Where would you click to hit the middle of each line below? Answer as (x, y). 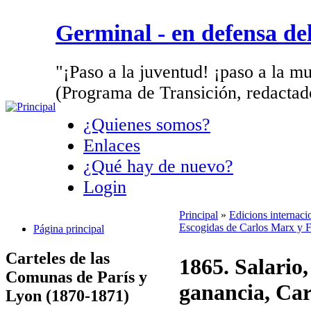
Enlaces (112, 145)
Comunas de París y (76, 277)
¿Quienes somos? (147, 124)
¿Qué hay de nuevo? (158, 166)
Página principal (69, 228)
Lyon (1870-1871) (67, 295)
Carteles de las (58, 258)
